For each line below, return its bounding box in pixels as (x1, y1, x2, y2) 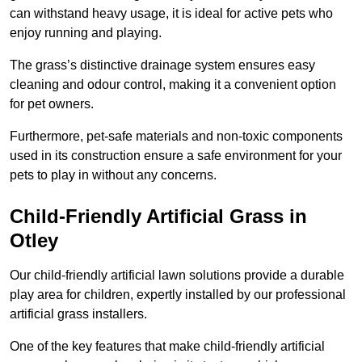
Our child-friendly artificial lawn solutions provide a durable (10, 268, 344, 283)
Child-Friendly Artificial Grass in (10, 205, 307, 228)
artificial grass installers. (10, 307, 147, 322)
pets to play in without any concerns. (10, 168, 217, 183)
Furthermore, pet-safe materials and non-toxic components (10, 129, 343, 144)
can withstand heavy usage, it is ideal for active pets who (10, 6, 333, 21)
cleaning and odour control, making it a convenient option (10, 78, 336, 92)
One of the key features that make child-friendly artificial (10, 339, 325, 354)
